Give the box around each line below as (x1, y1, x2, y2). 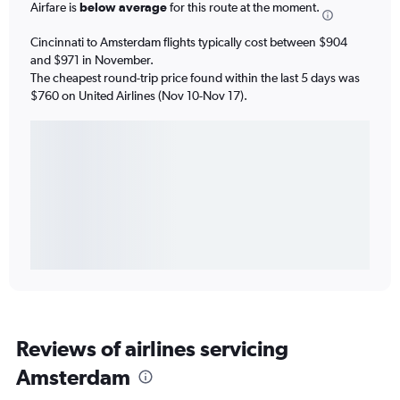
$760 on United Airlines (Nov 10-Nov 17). (30, 87, 247, 103)
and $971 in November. (30, 52, 154, 67)
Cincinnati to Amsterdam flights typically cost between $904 (30, 34, 347, 49)
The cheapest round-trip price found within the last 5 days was (30, 70, 360, 85)
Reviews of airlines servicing (16, 336, 288, 362)
